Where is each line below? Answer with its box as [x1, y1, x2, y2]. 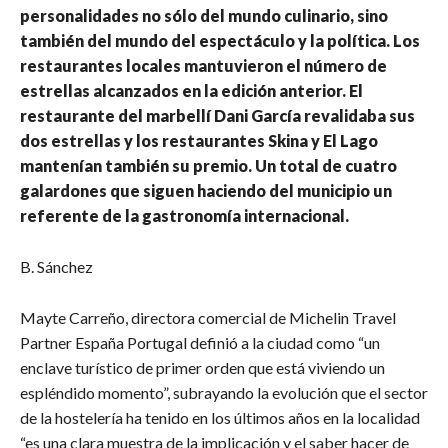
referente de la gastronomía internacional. [20, 206, 349, 226]
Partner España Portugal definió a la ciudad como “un [20, 333, 380, 353]
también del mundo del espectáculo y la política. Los [20, 31, 420, 51]
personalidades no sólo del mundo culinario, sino [20, 6, 388, 26]
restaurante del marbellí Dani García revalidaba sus [20, 106, 415, 126]
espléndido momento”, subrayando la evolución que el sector [20, 383, 428, 403]
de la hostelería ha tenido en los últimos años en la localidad [20, 408, 420, 428]
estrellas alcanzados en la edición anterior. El [20, 81, 363, 101]
